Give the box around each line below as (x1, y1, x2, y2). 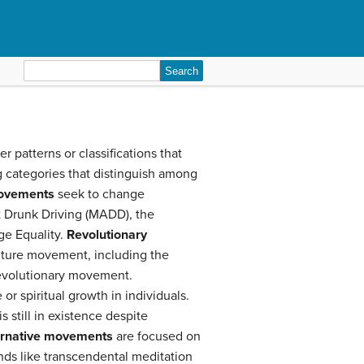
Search (23, 61, 62, 77)
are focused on (113, 328, 201, 344)
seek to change (54, 186, 145, 202)
